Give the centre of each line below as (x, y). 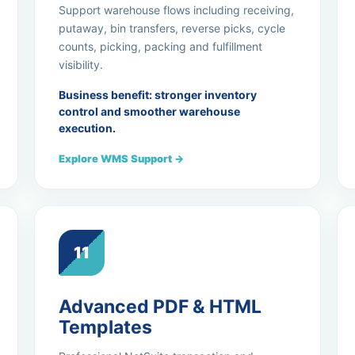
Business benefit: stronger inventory (157, 95)
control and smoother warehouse (149, 111)
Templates (105, 327)
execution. (87, 128)
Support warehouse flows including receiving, (176, 10)
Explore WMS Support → (121, 158)
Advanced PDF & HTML (160, 307)
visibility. (80, 65)
